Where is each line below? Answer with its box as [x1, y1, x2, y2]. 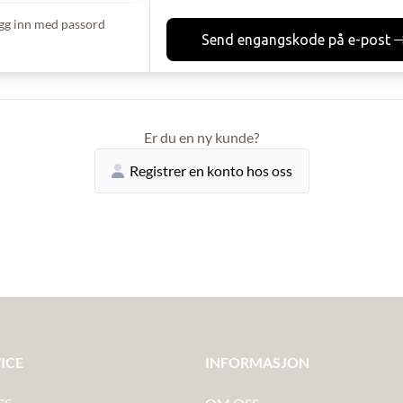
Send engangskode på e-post [201, 31, 390, 48]
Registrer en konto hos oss [129, 162, 292, 179]
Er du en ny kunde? [144, 129, 259, 146]
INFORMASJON [205, 354, 309, 371]
